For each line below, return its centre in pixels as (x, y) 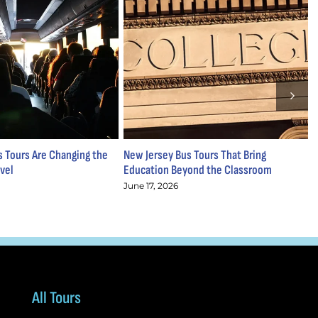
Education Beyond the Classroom (197, 170)
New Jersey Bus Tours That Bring (194, 155)
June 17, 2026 (150, 185)
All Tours (56, 297)
